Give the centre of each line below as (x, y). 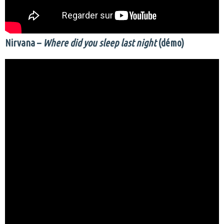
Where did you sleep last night (98, 42)
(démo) (170, 42)
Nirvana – (23, 42)
